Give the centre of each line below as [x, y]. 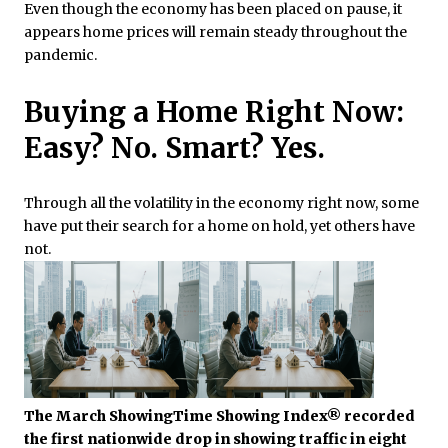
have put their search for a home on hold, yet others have [219, 226]
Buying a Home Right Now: [214, 111]
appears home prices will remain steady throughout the [215, 31]
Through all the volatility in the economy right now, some [221, 203]
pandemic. [60, 54]
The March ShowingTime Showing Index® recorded [219, 416]
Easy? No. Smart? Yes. [174, 147]
